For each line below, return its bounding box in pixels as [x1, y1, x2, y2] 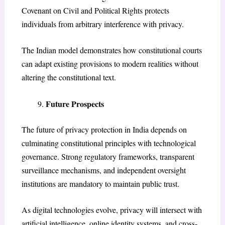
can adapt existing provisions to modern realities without [21, 58, 198, 69]
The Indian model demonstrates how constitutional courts [21, 45, 202, 56]
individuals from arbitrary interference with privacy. [21, 18, 184, 29]
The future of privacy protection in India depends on [21, 124, 187, 135]
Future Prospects [45, 97, 104, 109]
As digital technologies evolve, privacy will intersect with [21, 204, 202, 215]
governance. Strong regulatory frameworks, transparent [21, 151, 194, 162]
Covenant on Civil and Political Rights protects [21, 5, 169, 16]
